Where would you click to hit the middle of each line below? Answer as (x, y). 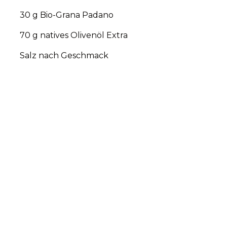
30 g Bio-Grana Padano (67, 15)
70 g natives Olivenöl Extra (74, 35)
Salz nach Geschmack (64, 55)
